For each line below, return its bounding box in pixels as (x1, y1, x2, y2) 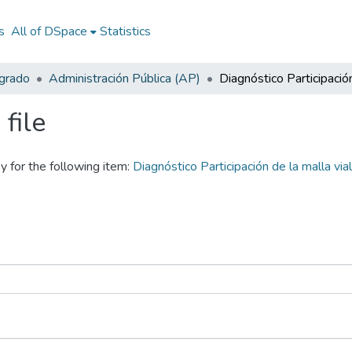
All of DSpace (10, 23, 87, 40)
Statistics (99, 23, 151, 40)
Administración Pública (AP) (49, 70, 200, 87)
